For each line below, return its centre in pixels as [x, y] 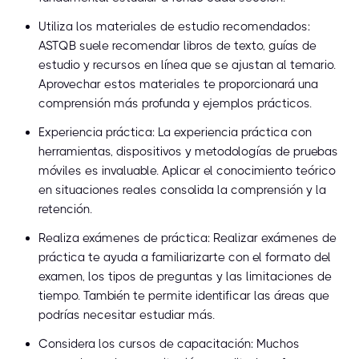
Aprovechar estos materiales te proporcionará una [178, 85]
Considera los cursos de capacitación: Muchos [169, 344]
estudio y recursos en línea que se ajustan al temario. [187, 65]
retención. [65, 210]
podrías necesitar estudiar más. [127, 315]
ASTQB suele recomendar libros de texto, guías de [177, 46]
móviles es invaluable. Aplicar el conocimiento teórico [187, 171]
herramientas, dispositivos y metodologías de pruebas [188, 152]
